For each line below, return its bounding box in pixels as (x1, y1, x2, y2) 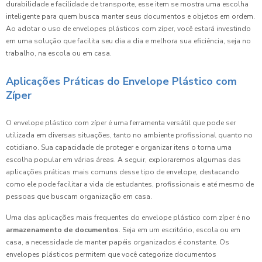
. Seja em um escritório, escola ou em (119, 225, 240, 235)
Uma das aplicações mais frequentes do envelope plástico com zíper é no (6, 213, 250, 222)
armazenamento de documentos (6, 225, 119, 235)
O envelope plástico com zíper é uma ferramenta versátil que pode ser (6, 118, 236, 127)
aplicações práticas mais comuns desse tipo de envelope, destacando (6, 167, 239, 177)
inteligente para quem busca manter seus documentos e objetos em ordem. (6, 12, 255, 21)
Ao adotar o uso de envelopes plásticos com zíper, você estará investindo (6, 24, 251, 33)
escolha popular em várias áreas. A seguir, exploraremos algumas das (6, 155, 241, 164)
